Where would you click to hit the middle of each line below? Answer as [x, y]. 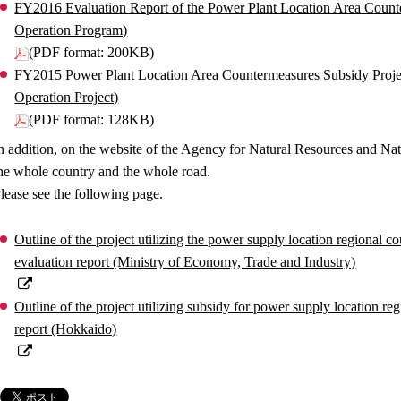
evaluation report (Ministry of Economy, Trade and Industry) [185, 262]
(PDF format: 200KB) [92, 52]
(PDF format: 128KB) [92, 119]
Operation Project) [67, 97]
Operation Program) [71, 30]
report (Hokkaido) [66, 329]
